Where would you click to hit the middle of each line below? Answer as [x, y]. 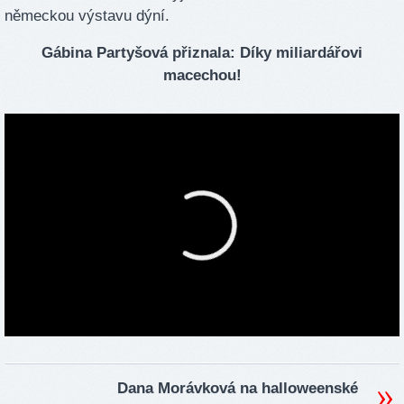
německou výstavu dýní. [87, 15]
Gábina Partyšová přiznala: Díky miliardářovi [202, 53]
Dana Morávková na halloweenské [238, 388]
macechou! [202, 76]
